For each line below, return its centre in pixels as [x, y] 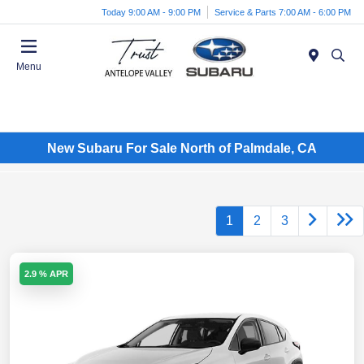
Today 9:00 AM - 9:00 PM [151, 12]
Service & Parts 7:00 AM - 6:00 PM [283, 12]
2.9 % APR [46, 274]
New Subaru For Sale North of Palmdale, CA [182, 148]
